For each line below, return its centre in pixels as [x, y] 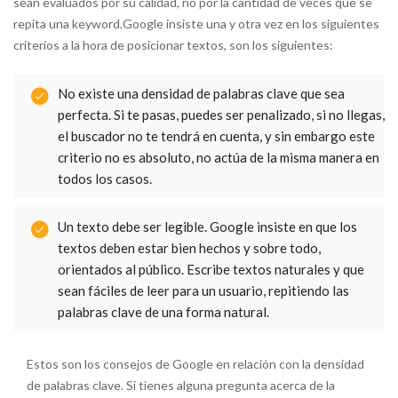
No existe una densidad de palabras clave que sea [201, 94]
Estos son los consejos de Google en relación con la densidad [195, 364]
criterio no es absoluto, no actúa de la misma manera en [219, 158]
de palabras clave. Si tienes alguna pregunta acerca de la [181, 386]
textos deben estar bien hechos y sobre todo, [189, 248]
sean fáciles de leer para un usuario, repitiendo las [203, 291]
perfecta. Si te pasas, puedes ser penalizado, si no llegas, [221, 115]
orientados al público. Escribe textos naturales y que [211, 270]
